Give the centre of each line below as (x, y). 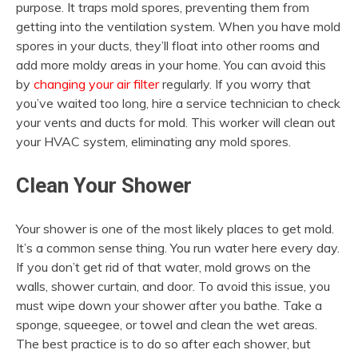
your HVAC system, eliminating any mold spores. (153, 142)
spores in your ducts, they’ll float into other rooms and (168, 46)
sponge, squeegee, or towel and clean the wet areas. (167, 324)
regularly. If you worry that (235, 84)
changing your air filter (96, 84)
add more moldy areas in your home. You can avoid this (171, 65)
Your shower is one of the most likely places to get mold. (175, 228)
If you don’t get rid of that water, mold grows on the (163, 267)
